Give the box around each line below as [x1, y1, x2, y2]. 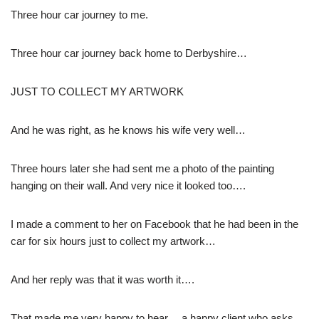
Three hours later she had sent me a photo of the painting [11, 162, 274, 175]
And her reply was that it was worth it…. [11, 273, 194, 286]
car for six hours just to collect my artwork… [11, 235, 216, 248]
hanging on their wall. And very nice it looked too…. [11, 179, 246, 192]
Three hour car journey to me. [11, 9, 148, 21]
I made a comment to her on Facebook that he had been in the [11, 218, 298, 231]
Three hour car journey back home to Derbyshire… [11, 47, 247, 60]
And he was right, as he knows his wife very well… [11, 124, 246, 137]
